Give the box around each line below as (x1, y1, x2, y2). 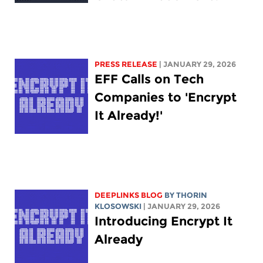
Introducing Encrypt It (95, 213, 233, 228)
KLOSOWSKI (95, 201, 142, 211)
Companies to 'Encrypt (95, 89, 237, 104)
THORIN (176, 190, 208, 200)
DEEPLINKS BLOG (95, 190, 163, 200)
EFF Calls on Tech (95, 71, 204, 86)
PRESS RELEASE (95, 59, 158, 69)
